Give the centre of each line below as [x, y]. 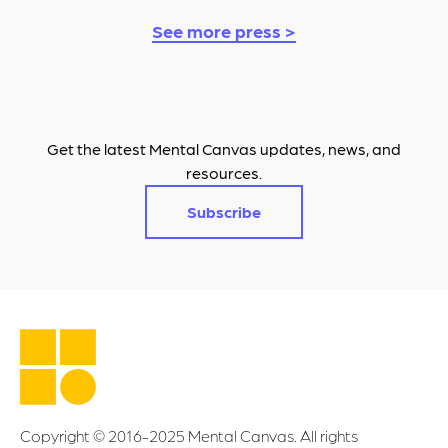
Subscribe [224, 211]
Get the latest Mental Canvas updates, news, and [224, 148]
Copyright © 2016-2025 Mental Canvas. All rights [189, 436]
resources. [224, 172]
